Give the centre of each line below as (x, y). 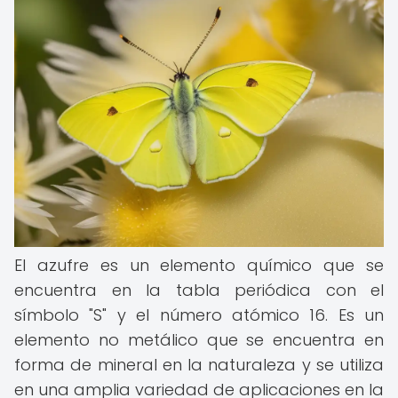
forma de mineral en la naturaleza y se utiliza (199, 365)
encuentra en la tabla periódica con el (199, 290)
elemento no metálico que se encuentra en (199, 340)
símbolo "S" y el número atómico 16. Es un (199, 315)
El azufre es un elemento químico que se (199, 265)
